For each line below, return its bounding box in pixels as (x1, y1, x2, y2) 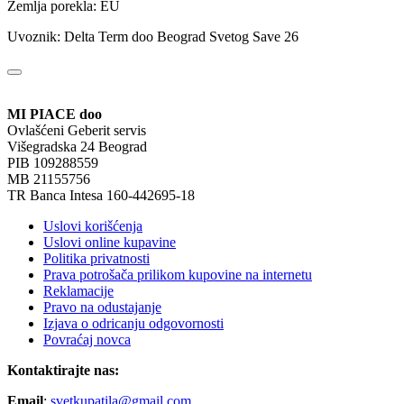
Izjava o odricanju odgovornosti (43, 316, 224, 332)
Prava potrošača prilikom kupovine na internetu (43, 267, 312, 283)
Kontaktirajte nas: (7, 363, 119, 379)
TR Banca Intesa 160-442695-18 (7, 188, 195, 204)
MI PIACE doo (7, 106, 102, 123)
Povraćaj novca (43, 332, 131, 348)
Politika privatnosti (43, 251, 150, 267)
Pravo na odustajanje (43, 299, 161, 316)
